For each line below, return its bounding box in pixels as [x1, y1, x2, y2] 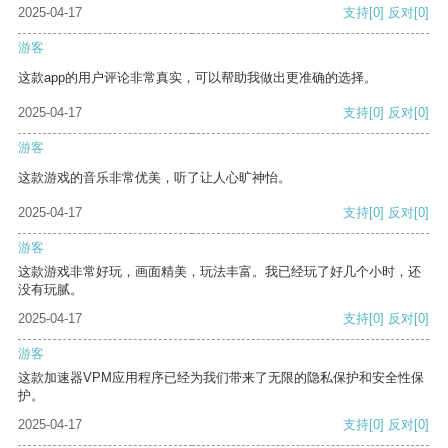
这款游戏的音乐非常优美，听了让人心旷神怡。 [18, 170, 291, 186]
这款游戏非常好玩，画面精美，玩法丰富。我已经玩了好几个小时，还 [18, 264, 421, 280]
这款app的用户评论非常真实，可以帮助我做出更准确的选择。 [18, 70, 377, 86]
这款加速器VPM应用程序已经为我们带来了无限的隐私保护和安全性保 [18, 370, 424, 386]
